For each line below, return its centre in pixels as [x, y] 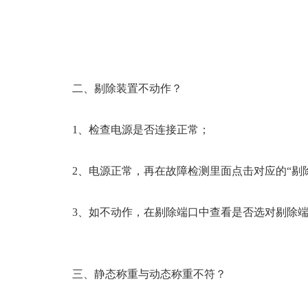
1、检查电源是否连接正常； [141, 130]
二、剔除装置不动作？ [127, 89]
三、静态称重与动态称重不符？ [149, 274]
